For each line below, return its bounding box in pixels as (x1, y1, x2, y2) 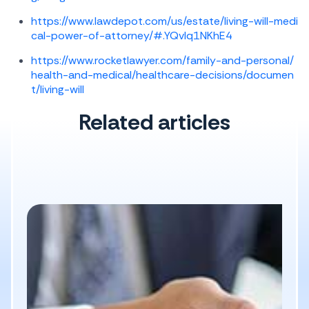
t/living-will (31, 82, 84, 97)
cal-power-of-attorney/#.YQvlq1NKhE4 (31, 28, 232, 43)
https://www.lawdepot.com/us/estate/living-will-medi (31, 14, 298, 28)
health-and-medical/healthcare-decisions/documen (31, 68, 294, 82)
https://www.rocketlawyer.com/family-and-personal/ (31, 53, 294, 68)
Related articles (79, 108, 230, 137)
